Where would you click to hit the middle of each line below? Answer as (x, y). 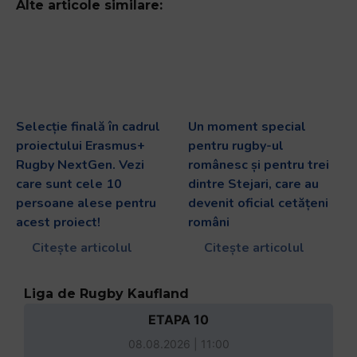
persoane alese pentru (86, 203)
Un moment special (247, 127)
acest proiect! (58, 222)
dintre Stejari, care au (253, 184)
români (209, 222)
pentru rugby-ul (236, 146)
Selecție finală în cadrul (88, 127)
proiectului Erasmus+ (80, 146)
